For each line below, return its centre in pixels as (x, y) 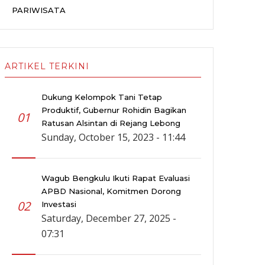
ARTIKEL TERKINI (47, 67)
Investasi (59, 204)
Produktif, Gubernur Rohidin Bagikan (114, 110)
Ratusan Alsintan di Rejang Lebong (111, 123)
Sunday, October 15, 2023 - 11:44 (113, 138)
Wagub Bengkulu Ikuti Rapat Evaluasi (116, 178)
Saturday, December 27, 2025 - (109, 219)
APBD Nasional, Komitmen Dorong (111, 191)
